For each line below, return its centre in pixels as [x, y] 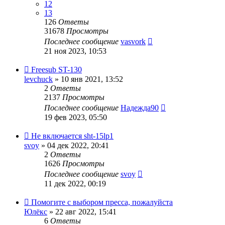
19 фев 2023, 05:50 [76, 117]
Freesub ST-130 [57, 69]
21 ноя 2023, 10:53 [75, 51]
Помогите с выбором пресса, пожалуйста [102, 202]
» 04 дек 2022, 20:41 [74, 145]
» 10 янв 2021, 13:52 [88, 79]
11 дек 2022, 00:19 [75, 183]
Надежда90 [140, 107]
